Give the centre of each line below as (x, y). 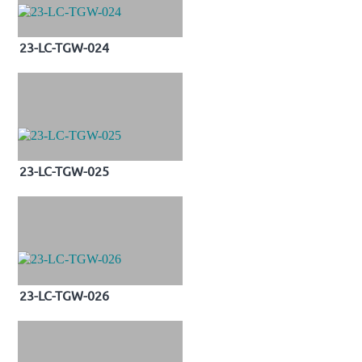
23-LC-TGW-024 (64, 47)
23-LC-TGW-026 (64, 295)
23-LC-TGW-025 (64, 171)
